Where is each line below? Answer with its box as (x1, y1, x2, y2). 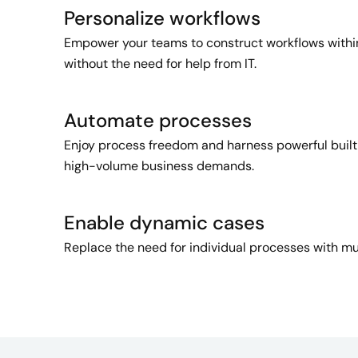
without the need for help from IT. (64, 54, 257, 72)
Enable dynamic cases (64, 209, 265, 235)
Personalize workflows (64, 5, 261, 30)
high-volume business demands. (64, 157, 254, 174)
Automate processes (64, 107, 252, 133)
